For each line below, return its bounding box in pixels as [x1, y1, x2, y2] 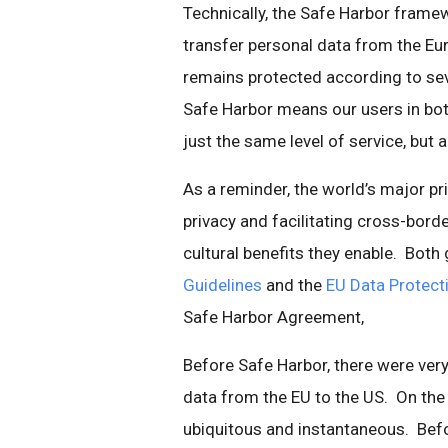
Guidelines [183, 275, 262, 295]
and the [262, 275, 326, 295]
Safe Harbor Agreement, [183, 307, 364, 327]
